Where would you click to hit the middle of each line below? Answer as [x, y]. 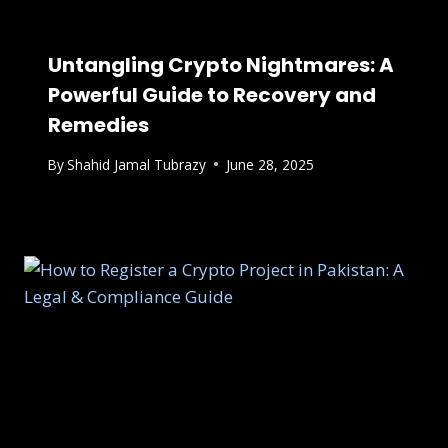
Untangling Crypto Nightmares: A [221, 64]
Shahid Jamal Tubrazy [137, 164]
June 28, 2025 [270, 164]
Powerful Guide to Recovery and [212, 94]
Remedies [98, 124]
